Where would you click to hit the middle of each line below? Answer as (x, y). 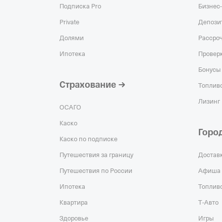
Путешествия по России (96, 171)
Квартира (74, 203)
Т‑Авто (208, 203)
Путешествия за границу (96, 155)
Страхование (88, 85)
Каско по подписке (88, 139)
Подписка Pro (80, 6)
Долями (72, 38)
